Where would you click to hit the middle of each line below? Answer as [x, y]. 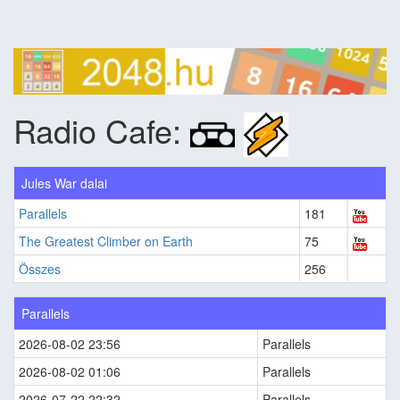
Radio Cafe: [102, 129]
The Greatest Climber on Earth [106, 242]
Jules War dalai [64, 183]
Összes [40, 269]
